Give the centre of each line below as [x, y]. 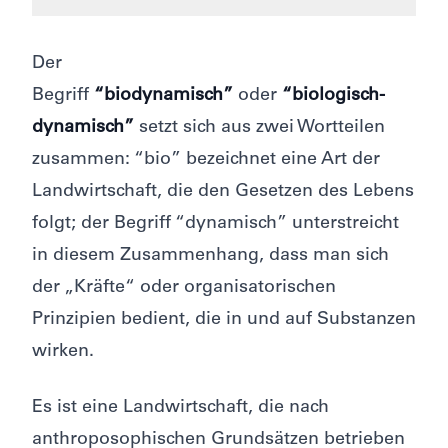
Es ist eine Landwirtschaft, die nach [180, 408]
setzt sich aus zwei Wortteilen [259, 128]
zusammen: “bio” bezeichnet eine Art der [206, 160]
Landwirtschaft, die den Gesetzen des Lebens [223, 192]
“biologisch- [333, 96]
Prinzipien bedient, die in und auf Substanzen [224, 320]
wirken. [63, 352]
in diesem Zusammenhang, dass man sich [210, 256]
